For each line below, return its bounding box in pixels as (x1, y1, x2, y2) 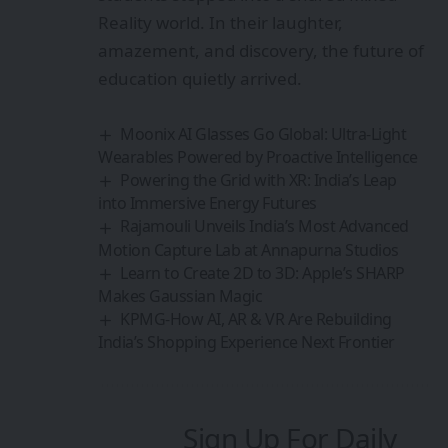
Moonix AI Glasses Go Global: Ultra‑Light (120, 123, 407, 146)
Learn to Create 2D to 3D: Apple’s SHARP (120, 261, 405, 284)
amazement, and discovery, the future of (98, 39, 424, 63)
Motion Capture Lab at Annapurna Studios (98, 238, 399, 261)
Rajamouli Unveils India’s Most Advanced (120, 215, 409, 238)
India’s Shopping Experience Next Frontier (98, 331, 395, 354)
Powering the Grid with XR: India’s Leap (120, 169, 397, 192)
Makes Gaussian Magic (98, 284, 262, 307)
